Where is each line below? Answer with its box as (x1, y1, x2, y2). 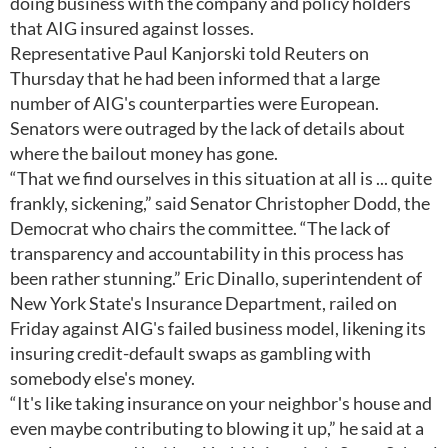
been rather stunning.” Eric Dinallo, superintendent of (10, 267, 422, 289)
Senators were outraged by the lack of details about (10, 117, 405, 139)
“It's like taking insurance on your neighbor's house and (10, 392, 432, 414)
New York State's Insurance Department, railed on (10, 292, 397, 314)
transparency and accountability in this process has (10, 242, 404, 264)
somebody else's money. (10, 367, 195, 389)
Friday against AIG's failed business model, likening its (10, 317, 426, 339)
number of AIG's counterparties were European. (10, 92, 379, 114)
